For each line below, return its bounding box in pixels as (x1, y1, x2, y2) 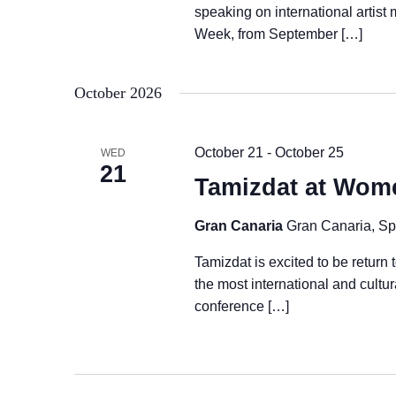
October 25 (274, 145, 344, 160)
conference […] (194, 299, 289, 314)
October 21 (194, 145, 263, 160)
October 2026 (74, 84, 162, 102)
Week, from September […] (194, 27, 362, 42)
